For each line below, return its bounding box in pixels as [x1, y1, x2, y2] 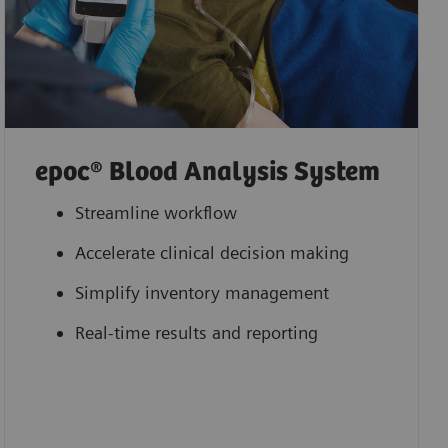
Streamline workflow [74, 201, 237, 223]
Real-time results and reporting [74, 321, 318, 343]
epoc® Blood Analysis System [34, 156, 380, 188]
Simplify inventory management [74, 281, 329, 303]
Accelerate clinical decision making [74, 241, 349, 263]
